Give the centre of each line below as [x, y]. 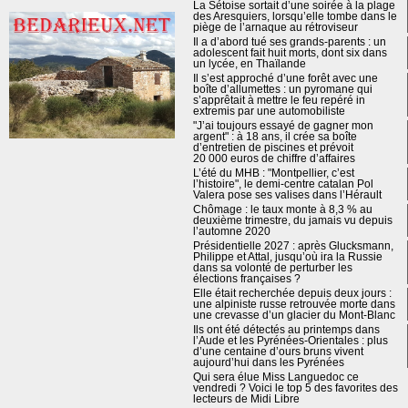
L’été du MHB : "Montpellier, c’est [273, 173]
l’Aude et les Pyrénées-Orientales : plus [290, 341]
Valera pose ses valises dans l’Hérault [287, 195]
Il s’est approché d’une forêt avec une [285, 78]
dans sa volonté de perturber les [272, 268]
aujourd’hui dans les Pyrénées [268, 362]
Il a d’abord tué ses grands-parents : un [289, 42]
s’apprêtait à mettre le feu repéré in [279, 100]
